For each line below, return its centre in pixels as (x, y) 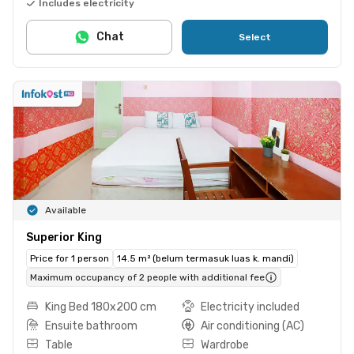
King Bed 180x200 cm (101, 307)
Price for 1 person (70, 258)
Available (66, 210)
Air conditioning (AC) (252, 326)
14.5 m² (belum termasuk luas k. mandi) (205, 258)
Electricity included (250, 307)
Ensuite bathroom (91, 326)
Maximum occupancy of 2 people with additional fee (147, 277)
